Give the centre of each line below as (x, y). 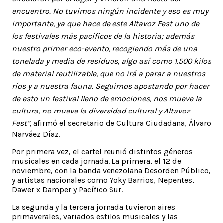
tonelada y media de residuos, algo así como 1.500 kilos (111, 61)
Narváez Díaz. (38, 134)
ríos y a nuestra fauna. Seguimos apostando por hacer (111, 86)
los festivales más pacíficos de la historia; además (103, 36)
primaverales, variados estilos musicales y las (95, 216)
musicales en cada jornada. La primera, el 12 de (97, 161)
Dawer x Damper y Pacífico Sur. (67, 189)
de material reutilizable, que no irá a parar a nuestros (109, 73)
